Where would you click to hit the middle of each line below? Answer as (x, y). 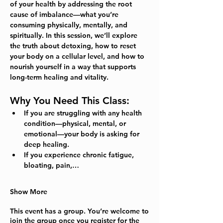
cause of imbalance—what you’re (65, 15)
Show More (29, 192)
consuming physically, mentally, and (70, 25)
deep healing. (47, 145)
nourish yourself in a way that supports (74, 67)
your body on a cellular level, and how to (78, 56)
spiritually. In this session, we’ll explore (75, 36)
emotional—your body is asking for (83, 134)
